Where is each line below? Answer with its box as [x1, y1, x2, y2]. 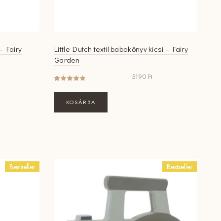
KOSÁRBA [66, 98, 96, 107]
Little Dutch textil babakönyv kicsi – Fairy [54, 44, 188, 54]
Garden [54, 55, 79, 65]
